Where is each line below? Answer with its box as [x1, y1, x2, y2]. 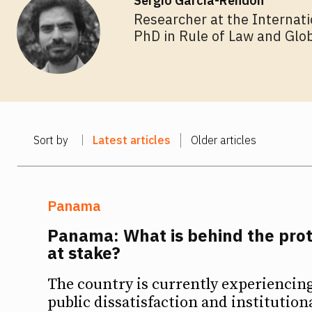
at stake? [47, 242, 120, 265]
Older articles [191, 133, 256, 148]
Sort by [33, 133, 68, 148]
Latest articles [93, 133, 171, 148]
